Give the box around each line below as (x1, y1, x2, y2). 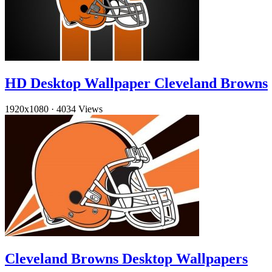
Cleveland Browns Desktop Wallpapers (5, 250, 248, 267)
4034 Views (56, 104, 103, 115)
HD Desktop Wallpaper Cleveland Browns (5, 75, 268, 92)
